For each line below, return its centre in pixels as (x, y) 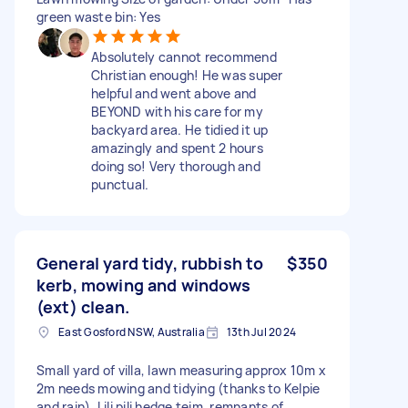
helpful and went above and (174, 93)
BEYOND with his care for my (177, 111)
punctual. (120, 184)
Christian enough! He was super (187, 75)
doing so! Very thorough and (176, 166)
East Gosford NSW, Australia (132, 331)
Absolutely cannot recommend (184, 56)
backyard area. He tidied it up (180, 129)
